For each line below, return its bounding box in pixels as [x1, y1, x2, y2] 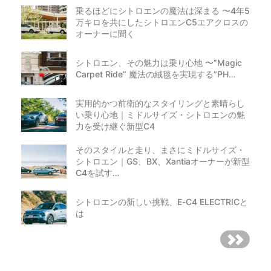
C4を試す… [76, 168, 119, 178]
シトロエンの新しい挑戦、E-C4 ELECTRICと [76, 197, 248, 207]
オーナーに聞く [76, 28, 135, 39]
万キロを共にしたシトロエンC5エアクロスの [76, 17, 248, 28]
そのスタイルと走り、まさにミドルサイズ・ [76, 145, 245, 155]
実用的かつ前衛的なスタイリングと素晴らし [76, 98, 245, 109]
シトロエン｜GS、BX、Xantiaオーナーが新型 [76, 156, 250, 167]
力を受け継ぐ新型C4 [76, 121, 155, 132]
